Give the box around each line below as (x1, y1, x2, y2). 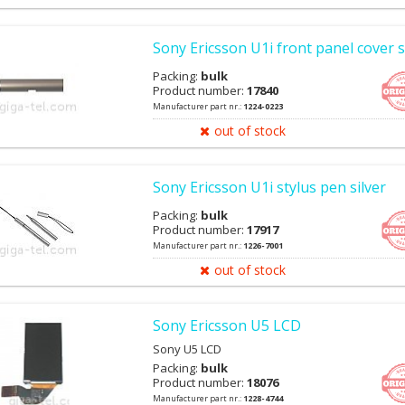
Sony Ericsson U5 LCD (153, 315, 301, 335)
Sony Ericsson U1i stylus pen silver (153, 176, 386, 197)
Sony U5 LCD (153, 340, 221, 357)
